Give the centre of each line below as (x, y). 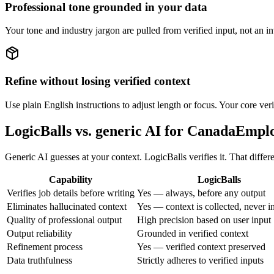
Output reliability (39, 233)
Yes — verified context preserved (201, 246)
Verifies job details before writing (71, 193)
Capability (71, 179)
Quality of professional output (64, 220)
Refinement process (45, 246)
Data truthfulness (39, 260)
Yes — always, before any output (201, 193)
